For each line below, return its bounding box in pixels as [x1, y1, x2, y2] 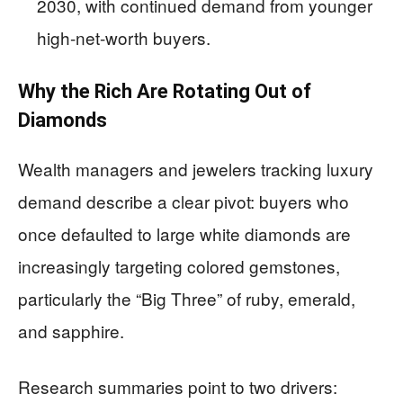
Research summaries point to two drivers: [18, 374, 337, 399]
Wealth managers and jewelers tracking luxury [18, 157, 373, 181]
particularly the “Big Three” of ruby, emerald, [18, 286, 355, 310]
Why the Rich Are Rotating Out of [18, 80, 311, 103]
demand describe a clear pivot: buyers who [18, 189, 349, 213]
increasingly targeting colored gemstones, [18, 254, 340, 278]
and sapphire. [18, 318, 124, 343]
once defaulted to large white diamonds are [18, 221, 351, 246]
